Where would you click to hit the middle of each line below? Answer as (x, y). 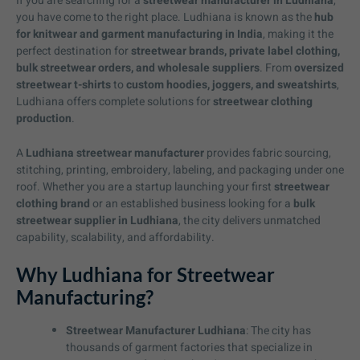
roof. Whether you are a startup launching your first (145, 187)
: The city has (278, 331)
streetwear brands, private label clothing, (235, 51)
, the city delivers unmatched (250, 221)
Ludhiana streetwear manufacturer (115, 153)
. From (277, 67)
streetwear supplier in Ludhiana (97, 221)
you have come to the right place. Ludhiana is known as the (165, 17)
